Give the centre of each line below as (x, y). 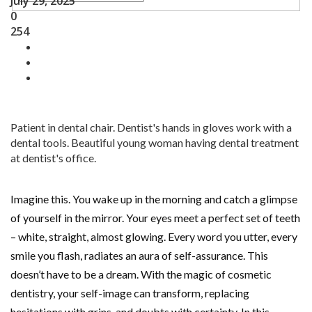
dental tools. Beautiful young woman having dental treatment (155, 143)
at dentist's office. (53, 158)
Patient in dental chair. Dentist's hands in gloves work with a (151, 127)
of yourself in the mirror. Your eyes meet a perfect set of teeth (155, 218)
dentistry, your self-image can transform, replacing (130, 293)
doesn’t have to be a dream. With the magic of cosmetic (141, 274)
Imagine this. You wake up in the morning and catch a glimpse (154, 199)
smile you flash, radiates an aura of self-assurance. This (139, 256)
